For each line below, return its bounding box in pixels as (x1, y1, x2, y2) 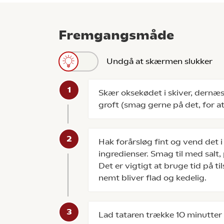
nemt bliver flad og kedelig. (98, 173, 206, 182)
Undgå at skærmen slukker (106, 56, 212, 66)
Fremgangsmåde (58, 27, 174, 42)
